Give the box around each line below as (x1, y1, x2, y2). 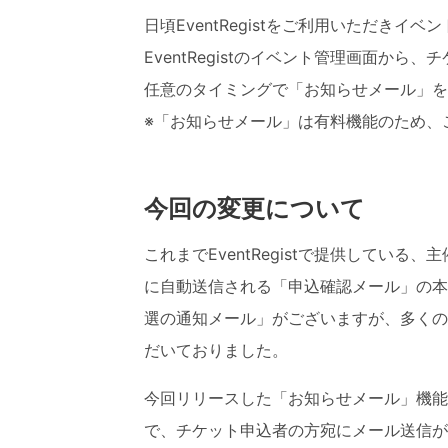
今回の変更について (144, 194, 365, 224)
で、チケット (144, 420, 240, 441)
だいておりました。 (144, 340, 288, 361)
